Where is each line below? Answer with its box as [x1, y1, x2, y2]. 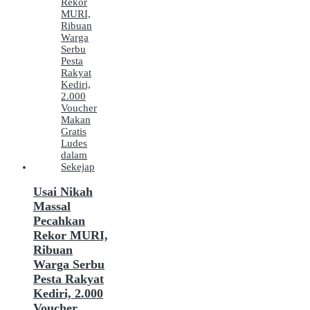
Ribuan [33, 243, 73, 257]
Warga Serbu [33, 257, 104, 272]
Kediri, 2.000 [33, 286, 103, 301]
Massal [33, 199, 71, 214]
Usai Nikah [33, 185, 93, 199]
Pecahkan [33, 214, 85, 228]
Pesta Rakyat [33, 272, 104, 286]
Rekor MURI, [33, 228, 108, 243]
